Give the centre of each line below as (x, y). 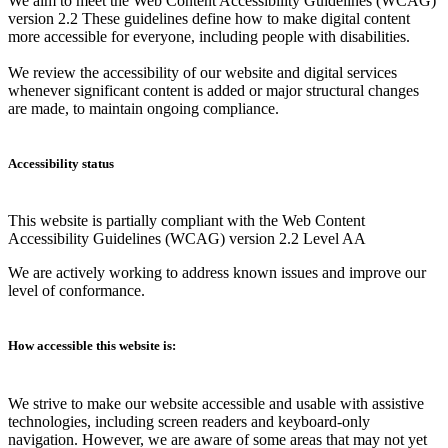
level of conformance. (76, 291)
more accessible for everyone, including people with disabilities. (209, 36)
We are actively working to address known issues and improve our (217, 273)
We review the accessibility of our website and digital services (202, 72)
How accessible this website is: (92, 346)
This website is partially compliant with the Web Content (186, 221)
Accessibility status (61, 164)
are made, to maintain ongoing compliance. (143, 108)
